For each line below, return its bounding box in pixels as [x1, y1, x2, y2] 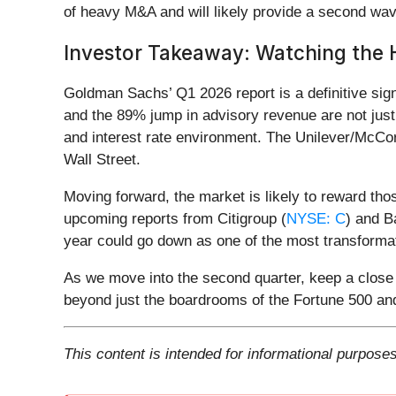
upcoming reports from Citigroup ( [64, 210, 286, 228]
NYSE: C [286, 210, 346, 228]
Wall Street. [64, 151, 141, 169]
